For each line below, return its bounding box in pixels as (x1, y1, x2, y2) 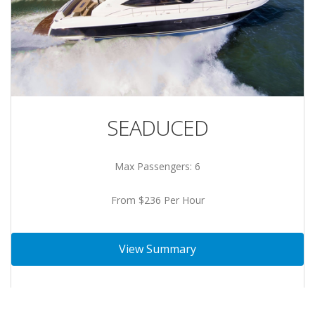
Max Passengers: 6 (115, 160, 200, 174)
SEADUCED (107, 113, 208, 143)
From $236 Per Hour (110, 193, 205, 207)
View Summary (119, 241, 196, 257)
